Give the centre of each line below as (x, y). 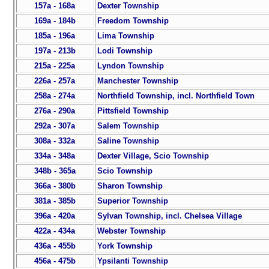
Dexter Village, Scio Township (153, 156)
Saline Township (128, 141)
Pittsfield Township (133, 111)
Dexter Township (128, 6)
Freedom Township (133, 21)
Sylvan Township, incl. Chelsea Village (169, 216)
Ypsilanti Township (132, 261)
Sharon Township (130, 186)
